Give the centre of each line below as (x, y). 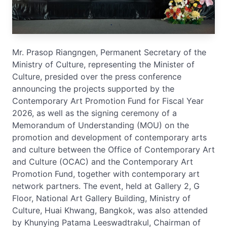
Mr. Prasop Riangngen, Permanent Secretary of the (109, 52)
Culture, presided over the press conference (97, 76)
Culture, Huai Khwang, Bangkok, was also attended (110, 210)
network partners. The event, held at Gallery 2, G (106, 186)
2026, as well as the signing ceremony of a (94, 113)
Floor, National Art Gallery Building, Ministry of (101, 198)
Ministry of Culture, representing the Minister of (103, 64)
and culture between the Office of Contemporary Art (113, 149)
